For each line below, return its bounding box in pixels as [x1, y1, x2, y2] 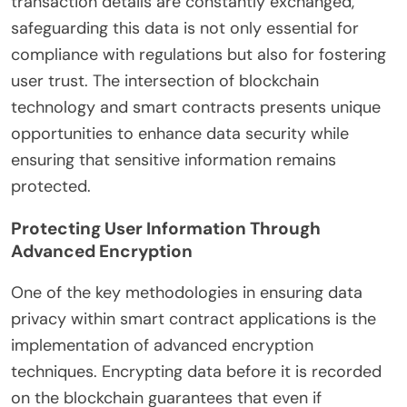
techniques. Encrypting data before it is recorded [11, 360, 382, 382]
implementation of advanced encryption [11, 333, 313, 356]
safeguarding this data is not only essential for [11, 16, 359, 39]
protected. [11, 174, 91, 197]
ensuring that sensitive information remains [11, 148, 336, 171]
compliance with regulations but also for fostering [11, 43, 386, 65]
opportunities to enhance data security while [11, 122, 349, 144]
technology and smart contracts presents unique [11, 95, 381, 118]
